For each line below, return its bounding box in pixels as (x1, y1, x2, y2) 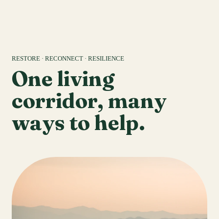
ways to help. (12, 109, 145, 135)
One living (12, 66, 114, 91)
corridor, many (12, 88, 167, 113)
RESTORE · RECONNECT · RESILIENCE (12, 55, 124, 62)
